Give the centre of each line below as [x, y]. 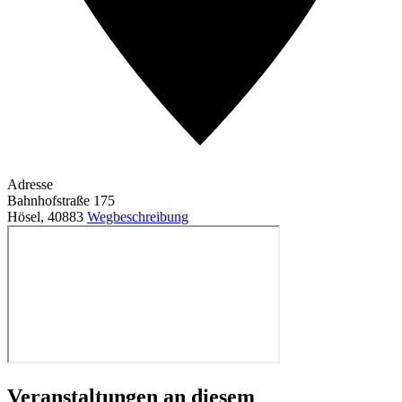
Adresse [30, 184]
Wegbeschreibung [138, 216]
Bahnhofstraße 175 [61, 200]
